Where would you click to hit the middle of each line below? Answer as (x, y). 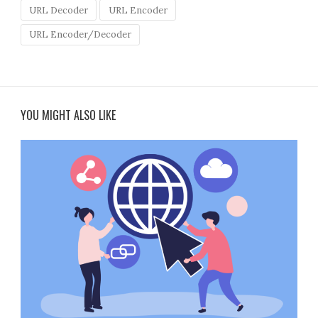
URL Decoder (59, 10)
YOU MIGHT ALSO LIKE (68, 115)
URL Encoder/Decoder (81, 35)
